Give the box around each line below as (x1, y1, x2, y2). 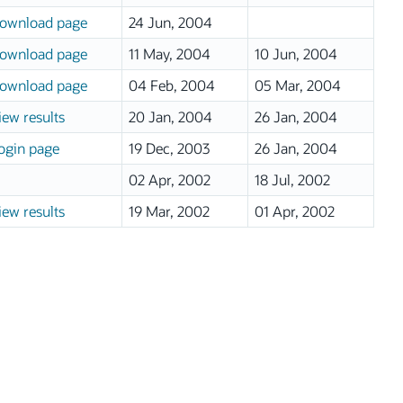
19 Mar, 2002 (128, 201, 210, 220)
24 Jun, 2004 (128, 13, 212, 31)
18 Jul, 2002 (254, 170, 330, 189)
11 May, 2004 (128, 44, 210, 63)
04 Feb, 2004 (128, 76, 215, 94)
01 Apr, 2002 (254, 201, 335, 220)
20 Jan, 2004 (128, 107, 212, 126)
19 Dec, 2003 (128, 139, 210, 157)
